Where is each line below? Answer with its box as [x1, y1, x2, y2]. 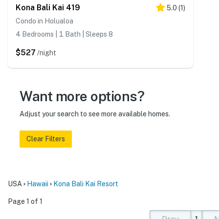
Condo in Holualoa [16, 17, 73, 25]
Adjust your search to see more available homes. [20, 109, 170, 118]
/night [37, 48, 56, 57]
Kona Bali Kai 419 [16, 2, 80, 12]
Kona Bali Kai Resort [53, 179, 118, 188]
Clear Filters [26, 134, 65, 143]
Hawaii [27, 179, 48, 188]
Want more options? [20, 88, 144, 104]
